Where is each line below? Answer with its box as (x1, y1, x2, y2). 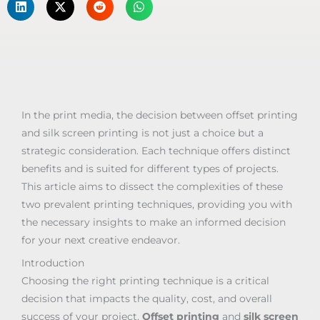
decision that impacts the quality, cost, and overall (21, 292, 272, 304)
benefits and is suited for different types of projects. (21, 163, 279, 175)
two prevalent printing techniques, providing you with (21, 199, 292, 211)
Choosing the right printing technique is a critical (21, 274, 269, 286)
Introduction (21, 256, 84, 269)
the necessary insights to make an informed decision (21, 216, 286, 229)
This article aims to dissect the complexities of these (21, 181, 283, 193)
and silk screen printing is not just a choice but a (21, 127, 264, 139)
